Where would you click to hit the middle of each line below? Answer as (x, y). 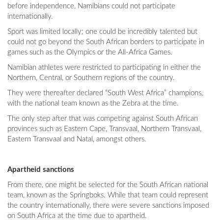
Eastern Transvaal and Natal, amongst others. (78, 139)
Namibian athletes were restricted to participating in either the (104, 68)
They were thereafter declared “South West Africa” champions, (105, 93)
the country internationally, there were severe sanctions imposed (108, 206)
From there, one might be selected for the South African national (108, 185)
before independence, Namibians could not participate (91, 6)
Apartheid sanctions (41, 170)
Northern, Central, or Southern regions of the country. (92, 78)
